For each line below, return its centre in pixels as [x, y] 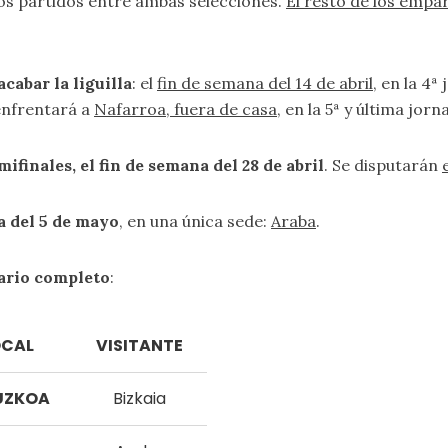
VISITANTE [139, 345]
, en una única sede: [195, 221]
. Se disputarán [383, 165]
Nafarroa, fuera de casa [185, 109]
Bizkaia [139, 398]
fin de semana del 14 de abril [265, 83]
